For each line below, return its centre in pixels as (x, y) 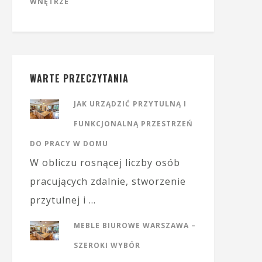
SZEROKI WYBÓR (107, 245)
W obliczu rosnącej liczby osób (105, 163)
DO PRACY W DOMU (69, 144)
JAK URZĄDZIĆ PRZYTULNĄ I (130, 104)
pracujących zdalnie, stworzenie (108, 181)
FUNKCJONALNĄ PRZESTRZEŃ (133, 124)
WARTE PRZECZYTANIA (79, 78)
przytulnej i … (63, 200)
